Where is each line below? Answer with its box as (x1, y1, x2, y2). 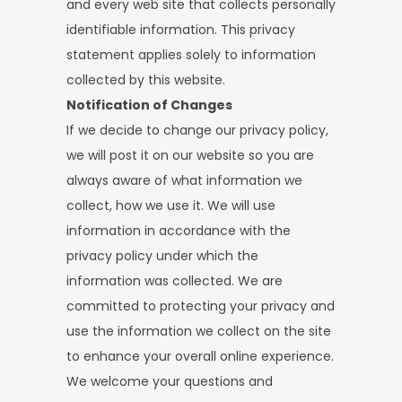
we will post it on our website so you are (66, 146, 314, 164)
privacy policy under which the (66, 247, 258, 265)
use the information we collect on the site (66, 322, 331, 340)
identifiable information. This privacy (66, 21, 295, 39)
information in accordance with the (66, 222, 291, 240)
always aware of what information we (66, 171, 302, 189)
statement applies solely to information (66, 46, 316, 64)
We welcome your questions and (66, 372, 273, 390)
